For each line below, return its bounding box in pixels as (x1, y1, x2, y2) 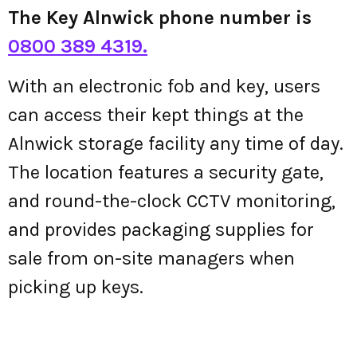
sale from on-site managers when (8, 247, 295, 270)
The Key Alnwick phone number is (8, 6, 312, 29)
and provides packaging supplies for (8, 218, 314, 241)
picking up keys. (8, 276, 143, 299)
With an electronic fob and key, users (8, 75, 320, 98)
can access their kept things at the (8, 104, 304, 127)
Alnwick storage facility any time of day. (8, 132, 343, 155)
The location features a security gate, (8, 161, 324, 184)
